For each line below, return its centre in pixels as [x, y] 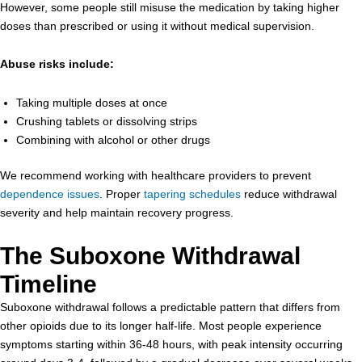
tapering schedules [192, 194]
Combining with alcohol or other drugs [113, 139]
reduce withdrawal [289, 194]
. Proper [120, 194]
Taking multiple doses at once [92, 102]
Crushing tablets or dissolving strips [107, 121]
